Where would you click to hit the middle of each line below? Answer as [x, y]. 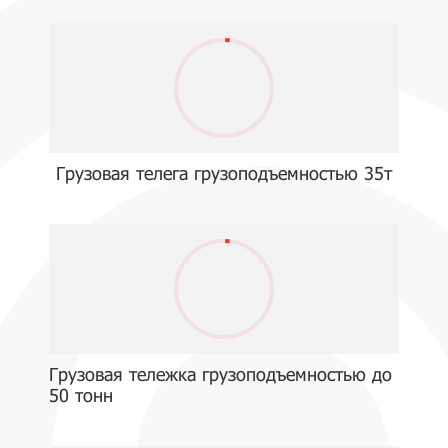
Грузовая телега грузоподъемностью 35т [224, 173]
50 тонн [81, 395]
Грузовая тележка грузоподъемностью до [220, 374]
